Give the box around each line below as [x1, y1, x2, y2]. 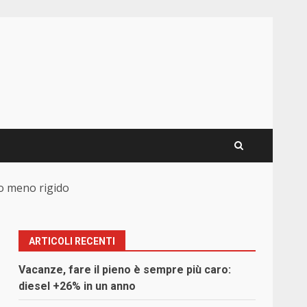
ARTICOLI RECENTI [29, 236, 116, 247]
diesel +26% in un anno [19, 280, 136, 293]
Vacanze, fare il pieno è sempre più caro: [19, 263, 232, 277]
